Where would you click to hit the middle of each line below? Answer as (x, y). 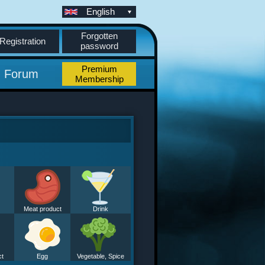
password (99, 46)
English (101, 12)
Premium (99, 69)
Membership (99, 79)
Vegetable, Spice (101, 256)
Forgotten (99, 36)
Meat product (42, 209)
